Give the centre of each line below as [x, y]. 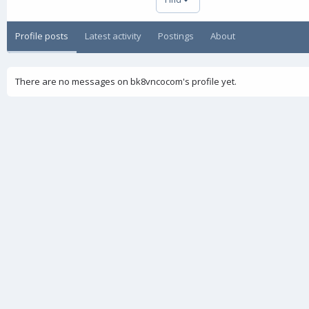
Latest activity [113, 36]
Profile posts [42, 36]
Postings [176, 36]
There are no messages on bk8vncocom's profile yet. [126, 81]
